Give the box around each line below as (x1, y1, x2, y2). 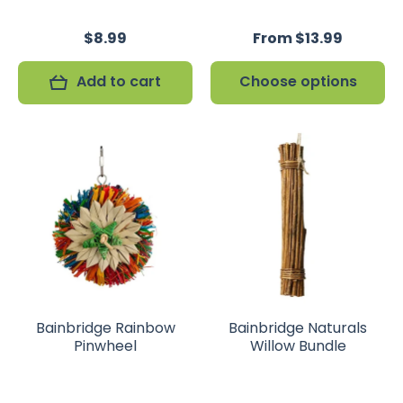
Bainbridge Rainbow (35, 318, 175, 338)
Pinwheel (74, 336, 137, 356)
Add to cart (76, 71, 161, 92)
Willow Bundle (249, 336, 346, 356)
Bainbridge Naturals (228, 318, 367, 338)
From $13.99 (253, 28, 343, 49)
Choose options (238, 71, 357, 92)
